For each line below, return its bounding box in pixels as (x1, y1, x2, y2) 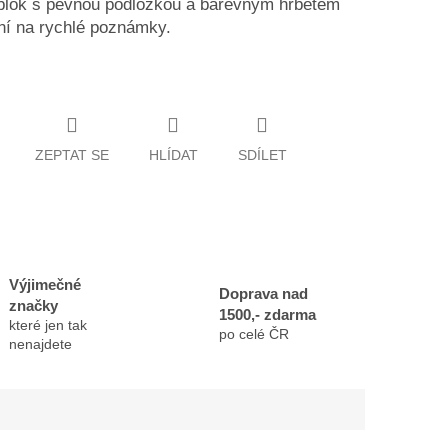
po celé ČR (219, 326, 290, 343)
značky (8, 296, 58, 314)
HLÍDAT (148, 146, 198, 163)
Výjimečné (8, 275, 81, 293)
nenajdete (8, 335, 72, 352)
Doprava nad (219, 285, 309, 303)
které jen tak (8, 316, 87, 333)
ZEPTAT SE (34, 146, 109, 163)
